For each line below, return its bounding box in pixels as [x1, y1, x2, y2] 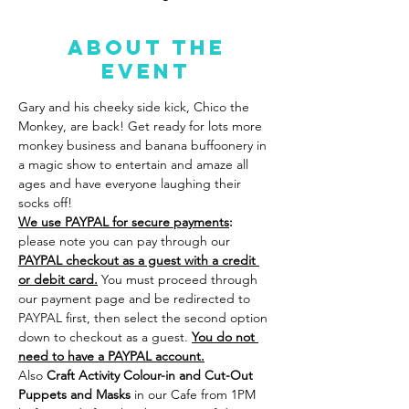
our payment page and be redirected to [18, 290, 254, 307]
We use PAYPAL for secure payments [18, 214, 229, 230]
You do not [192, 329, 258, 345]
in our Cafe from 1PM [134, 386, 259, 403]
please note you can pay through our [18, 233, 234, 249]
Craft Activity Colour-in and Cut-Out [43, 367, 257, 383]
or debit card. [18, 271, 98, 288]
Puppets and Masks [18, 386, 134, 403]
